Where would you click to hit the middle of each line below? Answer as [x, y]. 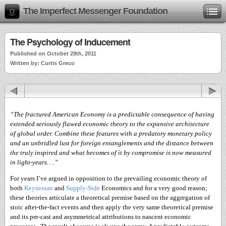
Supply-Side [84, 188]
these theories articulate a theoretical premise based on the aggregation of [110, 197]
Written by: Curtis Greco [42, 63]
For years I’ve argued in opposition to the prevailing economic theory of [108, 178]
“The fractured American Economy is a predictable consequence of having [112, 114]
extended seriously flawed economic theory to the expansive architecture [110, 124]
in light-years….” [35, 162]
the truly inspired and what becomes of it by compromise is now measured [111, 153]
